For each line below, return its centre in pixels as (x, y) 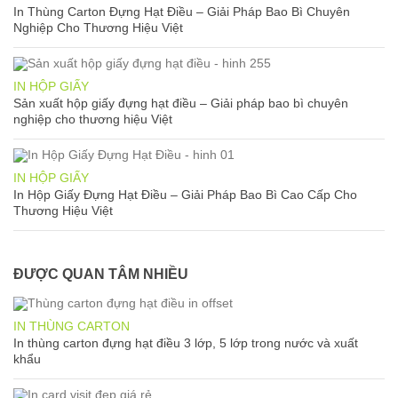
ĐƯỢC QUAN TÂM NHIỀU (101, 274)
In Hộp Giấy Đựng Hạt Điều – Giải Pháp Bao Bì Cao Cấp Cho (185, 194)
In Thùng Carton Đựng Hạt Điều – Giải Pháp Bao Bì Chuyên (182, 11)
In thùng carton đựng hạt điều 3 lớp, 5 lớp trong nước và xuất (186, 342)
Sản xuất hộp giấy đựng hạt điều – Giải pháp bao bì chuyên (181, 103)
